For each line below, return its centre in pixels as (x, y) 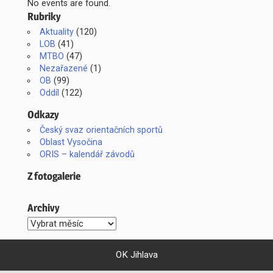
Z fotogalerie (54, 176)
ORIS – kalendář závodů (87, 154)
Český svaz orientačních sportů (101, 130)
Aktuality (56, 31)
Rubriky (44, 16)
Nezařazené (63, 68)
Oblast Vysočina (71, 142)
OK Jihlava (136, 254)
